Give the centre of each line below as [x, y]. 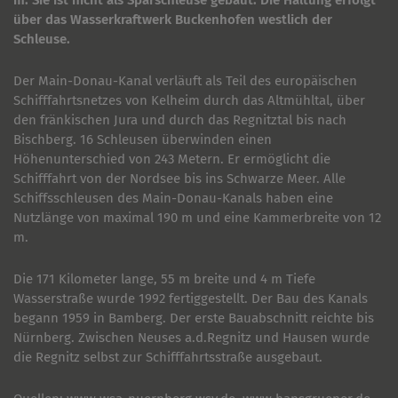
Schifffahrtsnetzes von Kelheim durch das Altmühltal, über [189, 100]
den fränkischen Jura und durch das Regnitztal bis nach [180, 120]
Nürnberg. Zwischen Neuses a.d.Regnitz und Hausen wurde [191, 338]
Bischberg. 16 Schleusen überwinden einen [143, 139]
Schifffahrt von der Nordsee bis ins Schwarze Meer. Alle [179, 179]
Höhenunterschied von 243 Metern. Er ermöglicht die [172, 159]
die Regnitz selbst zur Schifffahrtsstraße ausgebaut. [168, 357]
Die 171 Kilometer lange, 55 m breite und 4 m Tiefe [164, 279]
